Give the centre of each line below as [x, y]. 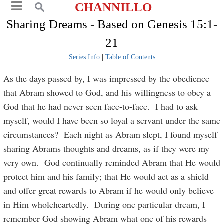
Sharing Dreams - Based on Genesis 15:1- [112, 24]
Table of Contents [130, 57]
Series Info [84, 57]
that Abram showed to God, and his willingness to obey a [107, 92]
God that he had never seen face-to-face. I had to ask [101, 106]
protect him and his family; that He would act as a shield [106, 176]
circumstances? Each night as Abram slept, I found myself [111, 134]
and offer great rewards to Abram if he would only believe [109, 190]
